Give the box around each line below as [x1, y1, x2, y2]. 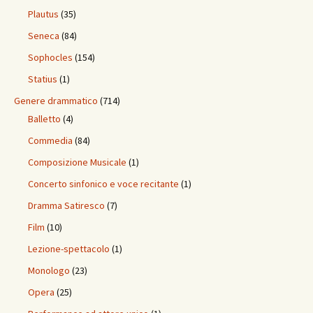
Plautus [28, 8, 59, 20]
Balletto [28, 112, 61, 125]
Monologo [28, 264, 70, 277]
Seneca [28, 29, 59, 42]
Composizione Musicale [28, 156, 126, 168]
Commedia [28, 134, 73, 147]
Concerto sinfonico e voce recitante [28, 177, 179, 190]
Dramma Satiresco [28, 199, 105, 212]
